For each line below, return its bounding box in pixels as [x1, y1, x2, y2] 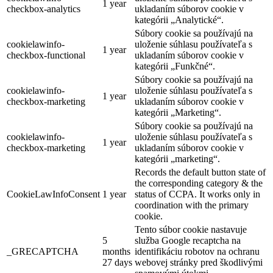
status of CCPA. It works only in [135, 189, 260, 199]
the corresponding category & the [135, 178, 263, 188]
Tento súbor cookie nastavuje [135, 224, 247, 235]
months [102, 246, 130, 257]
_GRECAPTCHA [7, 246, 79, 257]
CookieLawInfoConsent [7, 189, 100, 199]
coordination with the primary [135, 200, 249, 210]
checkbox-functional [7, 50, 85, 60]
